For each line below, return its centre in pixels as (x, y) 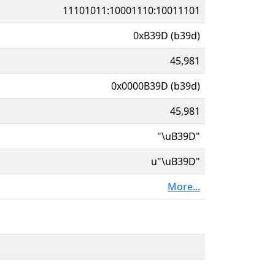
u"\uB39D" (176, 161)
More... (184, 186)
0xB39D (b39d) (167, 35)
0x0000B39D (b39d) (156, 86)
